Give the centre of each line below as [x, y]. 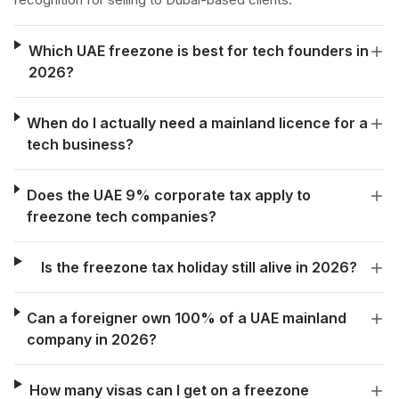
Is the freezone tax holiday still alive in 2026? [199, 267]
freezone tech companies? [121, 216]
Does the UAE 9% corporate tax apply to [168, 195]
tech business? [81, 144]
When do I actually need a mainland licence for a [198, 123]
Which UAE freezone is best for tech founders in [198, 51]
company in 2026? [92, 339]
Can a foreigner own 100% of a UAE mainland [187, 318]
